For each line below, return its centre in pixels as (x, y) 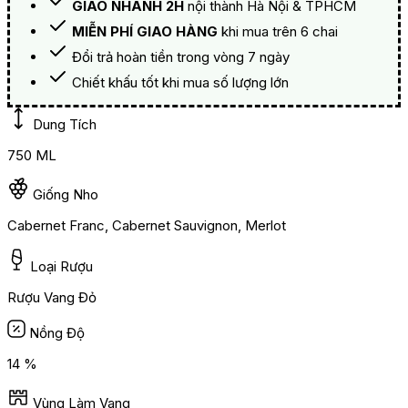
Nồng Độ (57, 333)
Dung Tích (65, 125)
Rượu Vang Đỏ (52, 298)
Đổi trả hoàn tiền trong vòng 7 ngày (181, 57)
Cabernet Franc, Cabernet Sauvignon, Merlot (147, 226)
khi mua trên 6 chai (278, 32)
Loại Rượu (61, 267)
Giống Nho (66, 195)
